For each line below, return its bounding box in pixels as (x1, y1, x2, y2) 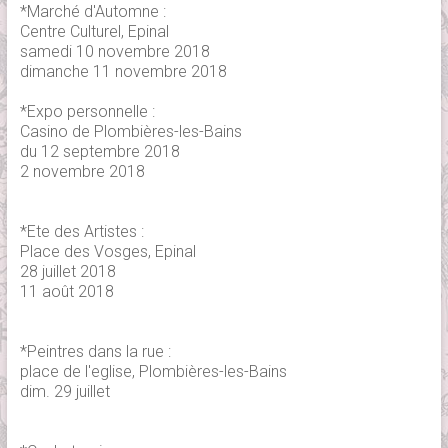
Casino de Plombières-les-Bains (19, 122, 242, 142)
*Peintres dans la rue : (19, 342, 171, 362)
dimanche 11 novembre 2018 (19, 62, 227, 82)
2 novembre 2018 (19, 162, 145, 182)
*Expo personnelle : (19, 102, 155, 122)
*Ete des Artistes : (19, 222, 144, 242)
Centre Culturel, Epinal (19, 22, 169, 42)
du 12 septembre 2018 (19, 142, 180, 162)
